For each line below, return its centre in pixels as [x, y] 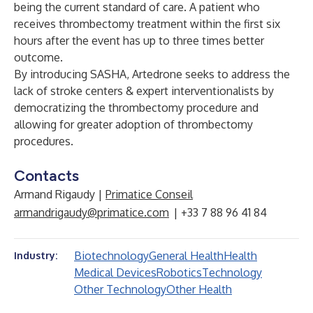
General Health [186, 256]
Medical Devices [115, 272]
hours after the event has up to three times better [139, 41]
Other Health [199, 289]
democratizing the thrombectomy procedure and [136, 108]
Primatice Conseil [149, 194]
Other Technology [120, 289]
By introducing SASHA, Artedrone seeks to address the [152, 74]
